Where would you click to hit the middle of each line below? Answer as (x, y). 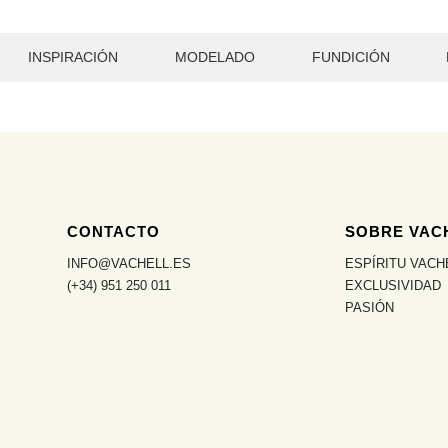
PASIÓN (370, 308)
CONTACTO (114, 232)
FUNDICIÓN (350, 57)
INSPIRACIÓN (73, 57)
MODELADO (214, 57)
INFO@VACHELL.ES (129, 264)
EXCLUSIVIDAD (393, 286)
